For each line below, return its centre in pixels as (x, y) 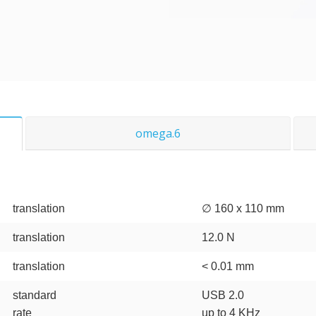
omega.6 (158, 133)
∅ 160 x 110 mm (243, 208)
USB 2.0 (223, 295)
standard (35, 295)
